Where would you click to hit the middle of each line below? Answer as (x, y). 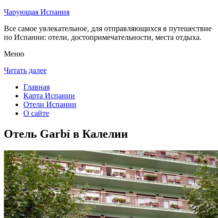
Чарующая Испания (37, 12)
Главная (36, 87)
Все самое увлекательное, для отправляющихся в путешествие (108, 28)
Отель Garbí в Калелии (66, 134)
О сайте (36, 113)
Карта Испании (49, 96)
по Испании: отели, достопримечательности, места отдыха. (103, 37)
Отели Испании (50, 104)
